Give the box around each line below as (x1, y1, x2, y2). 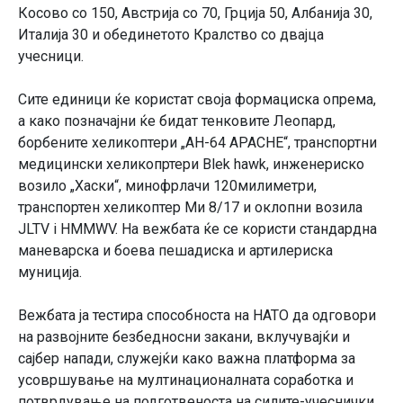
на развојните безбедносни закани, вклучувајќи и (18, 327, 350, 345)
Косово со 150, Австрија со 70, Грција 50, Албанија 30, (18, 4, 372, 22)
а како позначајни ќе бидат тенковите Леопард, (18, 112, 336, 130)
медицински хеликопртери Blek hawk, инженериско (18, 155, 364, 173)
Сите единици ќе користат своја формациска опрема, (18, 90, 376, 108)
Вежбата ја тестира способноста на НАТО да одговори (18, 306, 376, 324)
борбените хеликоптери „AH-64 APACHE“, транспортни (18, 133, 377, 151)
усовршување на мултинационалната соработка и (18, 371, 354, 389)
